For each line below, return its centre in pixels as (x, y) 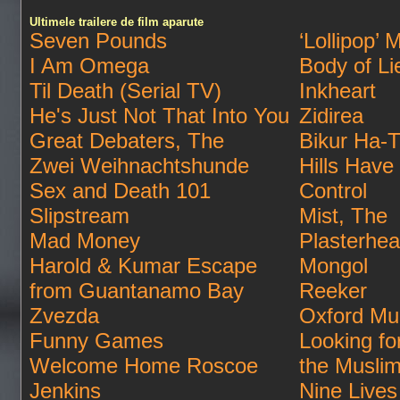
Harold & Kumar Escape (143, 266)
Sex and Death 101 (120, 191)
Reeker (333, 291)
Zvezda (64, 316)
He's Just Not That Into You (159, 116)
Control (333, 191)
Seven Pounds (98, 41)
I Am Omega (89, 66)
